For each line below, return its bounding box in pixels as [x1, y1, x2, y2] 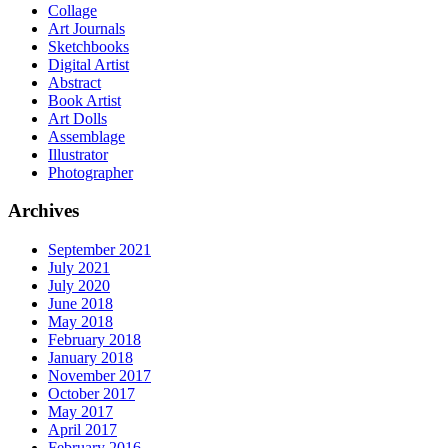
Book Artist [48, 91, 121, 109]
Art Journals [48, 19, 125, 37]
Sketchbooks [48, 37, 129, 55]
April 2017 [48, 421, 117, 439]
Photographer [48, 163, 133, 181]
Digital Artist [48, 55, 129, 73]
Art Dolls [48, 109, 107, 127]
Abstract [48, 73, 101, 91]
